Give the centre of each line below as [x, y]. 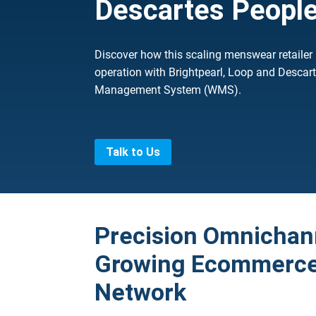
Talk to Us [133, 152]
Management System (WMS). [168, 90]
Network [141, 292]
